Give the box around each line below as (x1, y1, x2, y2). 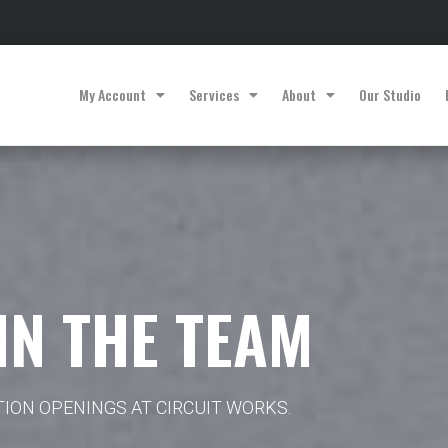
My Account (79, 84, 146, 105)
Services (189, 84, 239, 105)
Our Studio (359, 84, 421, 105)
